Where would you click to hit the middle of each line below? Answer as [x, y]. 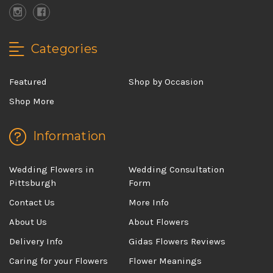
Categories [62, 48]
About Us [28, 222]
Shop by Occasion [166, 82]
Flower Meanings [165, 261]
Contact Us [32, 203]
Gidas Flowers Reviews [177, 242]
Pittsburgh [33, 183]
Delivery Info [36, 242]
